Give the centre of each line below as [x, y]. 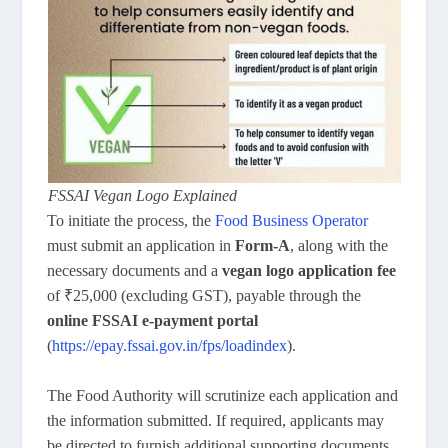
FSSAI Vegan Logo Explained [142, 195]
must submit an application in [141, 245]
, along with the [339, 245]
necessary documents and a [135, 270]
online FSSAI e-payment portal [153, 320]
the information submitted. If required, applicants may [216, 421]
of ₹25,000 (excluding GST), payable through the [204, 295]
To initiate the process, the [131, 220]
